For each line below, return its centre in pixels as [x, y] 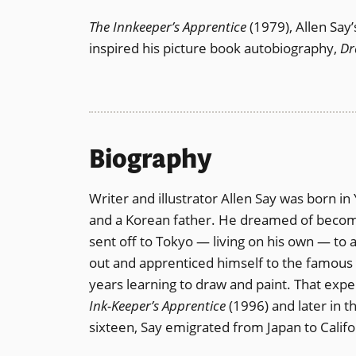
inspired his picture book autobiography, [215, 48]
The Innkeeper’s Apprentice [168, 26]
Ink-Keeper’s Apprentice [157, 306]
